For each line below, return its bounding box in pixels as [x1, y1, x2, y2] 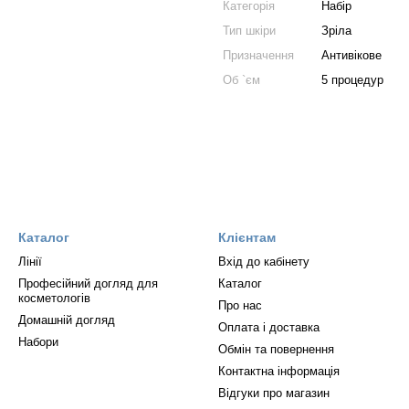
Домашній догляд [18, 313, 115, 327]
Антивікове [321, 48, 382, 62]
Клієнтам [218, 230, 276, 245]
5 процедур [321, 73, 383, 87]
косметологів [18, 291, 90, 305]
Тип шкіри [223, 24, 276, 37]
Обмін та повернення [218, 342, 334, 356]
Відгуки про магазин [218, 386, 330, 400]
